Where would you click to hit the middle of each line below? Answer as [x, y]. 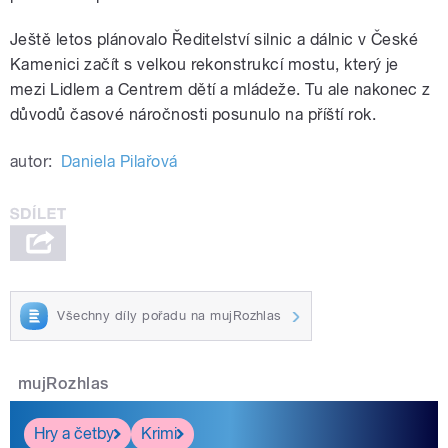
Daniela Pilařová [119, 162]
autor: [31, 162]
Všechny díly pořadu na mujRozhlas [169, 315]
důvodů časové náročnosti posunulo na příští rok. [193, 115]
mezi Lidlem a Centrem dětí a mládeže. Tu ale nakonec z [220, 90]
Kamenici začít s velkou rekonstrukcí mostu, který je [204, 65]
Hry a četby [74, 434]
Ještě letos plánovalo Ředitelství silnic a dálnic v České [214, 40]
